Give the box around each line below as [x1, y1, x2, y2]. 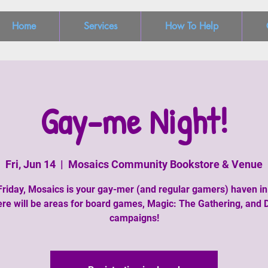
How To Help [165, 20, 218, 32]
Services [83, 20, 117, 32]
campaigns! [109, 212, 159, 224]
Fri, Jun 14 [5, 158, 56, 170]
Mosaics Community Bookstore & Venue [68, 158, 263, 170]
